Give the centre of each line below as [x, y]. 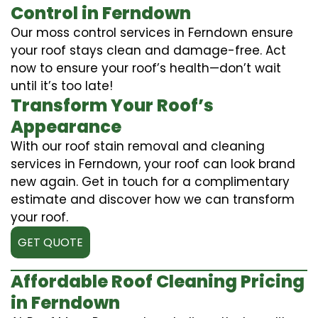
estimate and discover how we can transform [153, 199]
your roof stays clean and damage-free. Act [148, 50]
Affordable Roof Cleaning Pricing [158, 281]
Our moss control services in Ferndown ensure [152, 32]
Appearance [66, 126]
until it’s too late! [62, 86]
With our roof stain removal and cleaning [138, 146]
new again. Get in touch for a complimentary [150, 181]
